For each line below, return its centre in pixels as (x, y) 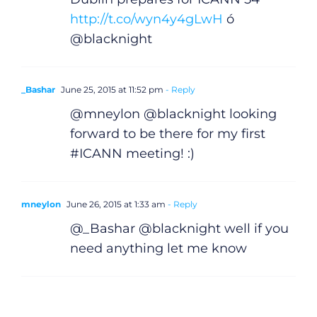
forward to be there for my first (167, 133)
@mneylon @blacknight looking (173, 114)
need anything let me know (158, 248)
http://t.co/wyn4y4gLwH (146, 19)
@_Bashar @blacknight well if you (179, 228)
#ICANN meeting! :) (132, 153)
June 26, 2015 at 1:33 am (115, 204)
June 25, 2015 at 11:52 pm (111, 89)
